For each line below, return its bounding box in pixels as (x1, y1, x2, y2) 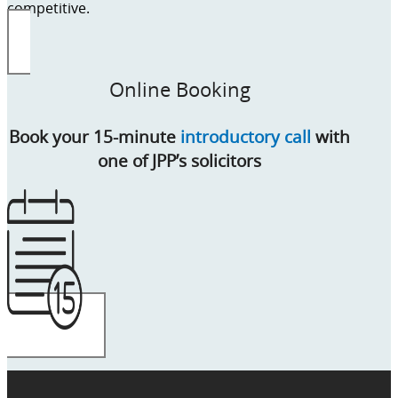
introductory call (180, 123, 312, 148)
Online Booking (108, 75, 251, 103)
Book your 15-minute (9, 123, 181, 148)
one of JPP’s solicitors (98, 147, 262, 172)
